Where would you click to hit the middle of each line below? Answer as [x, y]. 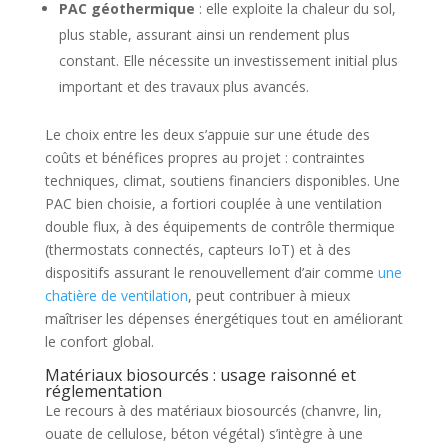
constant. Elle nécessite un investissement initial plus [228, 60]
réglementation [103, 390]
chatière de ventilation [116, 295]
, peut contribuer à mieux [268, 295]
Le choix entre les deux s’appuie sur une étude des [207, 134]
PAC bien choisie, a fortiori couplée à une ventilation [213, 203]
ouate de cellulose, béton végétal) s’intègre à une [203, 433]
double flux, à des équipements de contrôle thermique [219, 226]
